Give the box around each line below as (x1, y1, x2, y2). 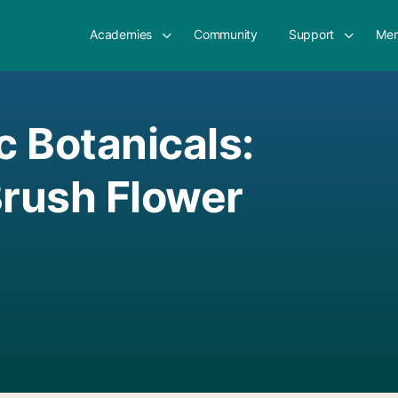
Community (194, 27, 258, 42)
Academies (90, 27, 153, 42)
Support (288, 27, 335, 42)
